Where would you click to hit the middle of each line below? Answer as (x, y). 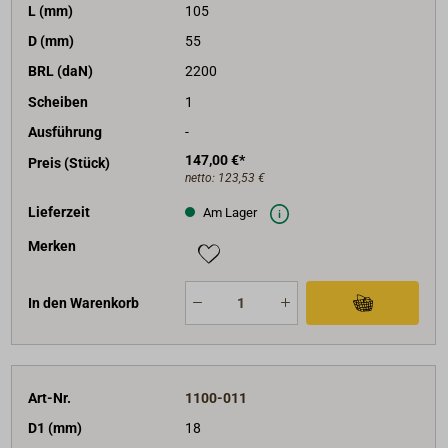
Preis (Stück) (69, 162)
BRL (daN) (61, 71)
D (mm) (51, 41)
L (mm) (51, 10)
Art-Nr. (50, 397)
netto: (201, 177)
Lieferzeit (59, 211)
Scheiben (58, 101)
